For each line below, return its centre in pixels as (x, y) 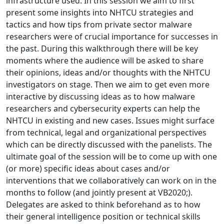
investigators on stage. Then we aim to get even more (108, 84)
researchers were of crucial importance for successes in (112, 36)
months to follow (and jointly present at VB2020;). (99, 192)
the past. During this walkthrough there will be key (102, 48)
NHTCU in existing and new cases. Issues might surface (110, 120)
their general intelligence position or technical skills (103, 216)
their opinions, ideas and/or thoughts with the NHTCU (108, 72)
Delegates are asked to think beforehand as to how (103, 204)
